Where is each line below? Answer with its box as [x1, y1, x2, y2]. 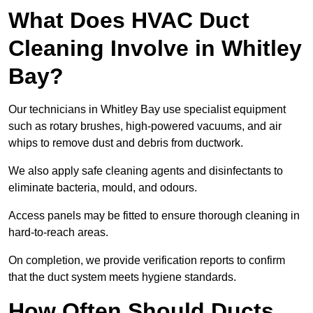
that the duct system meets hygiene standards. [8, 271, 236, 284]
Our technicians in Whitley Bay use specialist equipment [8, 103, 286, 116]
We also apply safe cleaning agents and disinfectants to [8, 165, 283, 177]
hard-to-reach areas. [8, 226, 108, 239]
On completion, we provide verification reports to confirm [8, 254, 285, 267]
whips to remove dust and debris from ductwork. [8, 137, 243, 150]
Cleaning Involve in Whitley [8, 36, 302, 61]
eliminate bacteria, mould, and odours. [8, 182, 197, 194]
